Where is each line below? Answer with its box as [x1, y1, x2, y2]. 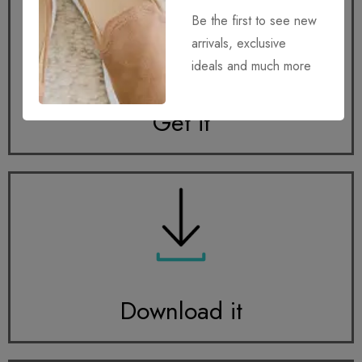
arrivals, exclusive [192, 34, 287, 53]
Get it [152, 104, 210, 140]
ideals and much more [192, 57, 312, 75]
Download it [120, 293, 242, 329]
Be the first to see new [192, 11, 318, 30]
